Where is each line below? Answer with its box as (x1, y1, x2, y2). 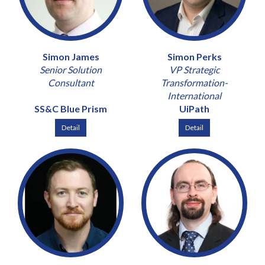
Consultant (47, 76, 94, 88)
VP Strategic (169, 63, 219, 75)
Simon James (42, 50, 99, 62)
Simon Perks (167, 50, 222, 62)
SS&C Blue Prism (34, 102, 107, 114)
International (167, 89, 221, 101)
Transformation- (161, 76, 228, 88)
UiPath (179, 102, 209, 114)
